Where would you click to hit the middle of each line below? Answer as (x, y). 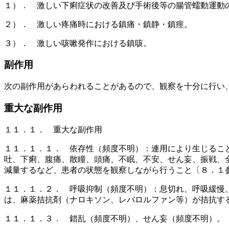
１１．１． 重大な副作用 (53, 129)
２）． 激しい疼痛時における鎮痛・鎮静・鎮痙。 (98, 24)
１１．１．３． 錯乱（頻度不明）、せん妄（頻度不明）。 (114, 218)
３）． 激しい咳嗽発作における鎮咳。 (78, 43)
